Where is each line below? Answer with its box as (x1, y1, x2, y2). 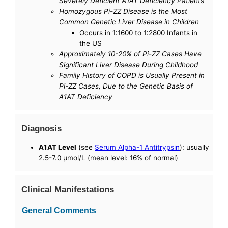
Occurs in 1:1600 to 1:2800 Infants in (79, 28, 198, 37)
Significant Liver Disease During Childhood (59, 61, 198, 69)
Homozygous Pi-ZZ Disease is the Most (59, 7, 188, 16)
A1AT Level (39, 143, 77, 152)
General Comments (22, 206, 97, 215)
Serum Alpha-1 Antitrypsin (95, 143, 180, 152)
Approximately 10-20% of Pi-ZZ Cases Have (59, 50, 202, 59)
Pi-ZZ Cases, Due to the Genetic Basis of (59, 82, 193, 91)
